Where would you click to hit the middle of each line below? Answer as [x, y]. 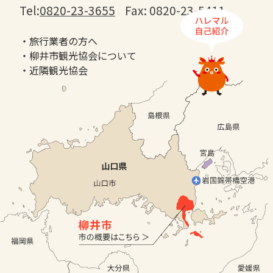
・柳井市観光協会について [78, 55]
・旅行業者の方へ [58, 41]
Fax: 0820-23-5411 [175, 10]
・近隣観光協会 [54, 70]
